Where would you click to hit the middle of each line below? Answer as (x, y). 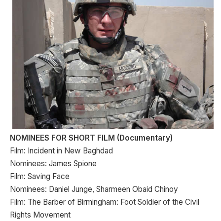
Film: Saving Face (40, 176)
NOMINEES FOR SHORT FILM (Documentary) (94, 138)
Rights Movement (40, 215)
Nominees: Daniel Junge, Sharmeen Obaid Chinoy (94, 189)
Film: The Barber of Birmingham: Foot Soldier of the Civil (105, 202)
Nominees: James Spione (53, 163)
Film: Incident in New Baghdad (61, 150)
